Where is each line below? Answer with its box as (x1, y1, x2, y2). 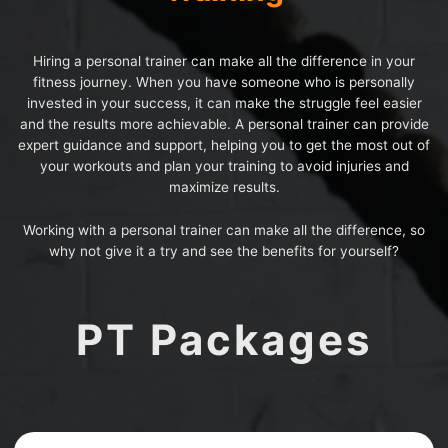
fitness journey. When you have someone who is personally (33, 73, 415, 90)
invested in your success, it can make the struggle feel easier (26, 94, 422, 111)
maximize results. (168, 178, 280, 195)
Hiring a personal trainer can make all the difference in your (33, 52, 415, 69)
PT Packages (75, 313, 373, 365)
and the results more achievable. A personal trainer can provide (19, 115, 429, 132)
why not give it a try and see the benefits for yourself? (49, 242, 399, 259)
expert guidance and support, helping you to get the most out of (18, 136, 430, 153)
